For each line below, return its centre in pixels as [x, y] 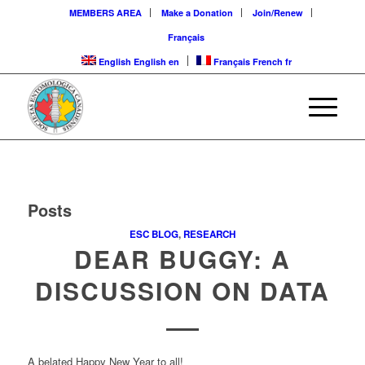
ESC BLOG [154, 234]
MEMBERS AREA [105, 13]
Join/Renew [277, 13]
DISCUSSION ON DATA [182, 290]
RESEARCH [209, 234]
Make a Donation [197, 13]
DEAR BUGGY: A [182, 259]
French [267, 62]
